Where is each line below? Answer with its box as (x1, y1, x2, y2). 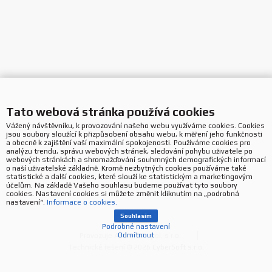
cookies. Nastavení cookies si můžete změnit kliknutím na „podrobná (6, 189, 239, 198)
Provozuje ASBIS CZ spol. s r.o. (79, 231, 181, 240)
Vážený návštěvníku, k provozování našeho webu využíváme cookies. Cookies (6, 121, 265, 130)
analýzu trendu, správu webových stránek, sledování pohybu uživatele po (6, 146, 253, 155)
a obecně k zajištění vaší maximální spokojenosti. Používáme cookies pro (6, 138, 251, 147)
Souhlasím (120, 212, 152, 219)
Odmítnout (118, 230, 154, 239)
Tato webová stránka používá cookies (6, 104, 215, 118)
